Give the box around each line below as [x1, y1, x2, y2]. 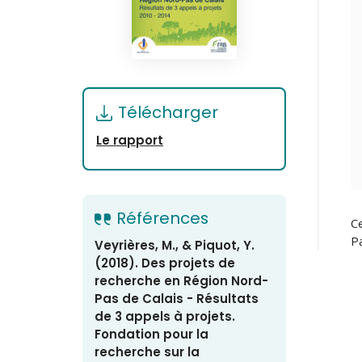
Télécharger [118, 101, 218, 124]
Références [116, 207, 208, 229]
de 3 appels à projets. [95, 308, 235, 325]
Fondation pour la [95, 326, 208, 343]
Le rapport [96, 132, 163, 149]
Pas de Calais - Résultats [95, 290, 259, 307]
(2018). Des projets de [95, 255, 235, 271]
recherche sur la [95, 343, 200, 360]
